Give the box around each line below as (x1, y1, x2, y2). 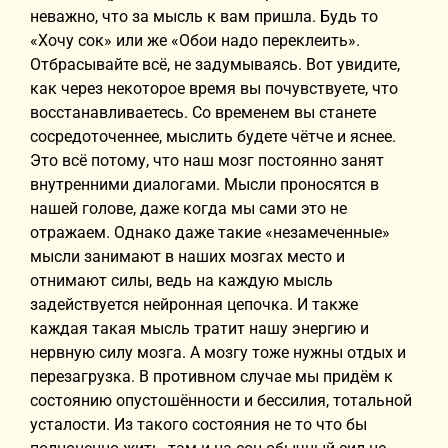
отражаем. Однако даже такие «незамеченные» (30, 223, 390, 242)
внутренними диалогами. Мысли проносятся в (30, 175, 379, 194)
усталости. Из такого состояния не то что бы (30, 415, 367, 434)
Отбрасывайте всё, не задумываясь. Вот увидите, (30, 55, 400, 74)
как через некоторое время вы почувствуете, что (30, 79, 398, 98)
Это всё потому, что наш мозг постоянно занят (30, 151, 384, 170)
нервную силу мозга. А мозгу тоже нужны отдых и (30, 343, 406, 362)
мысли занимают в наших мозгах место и (30, 247, 345, 266)
